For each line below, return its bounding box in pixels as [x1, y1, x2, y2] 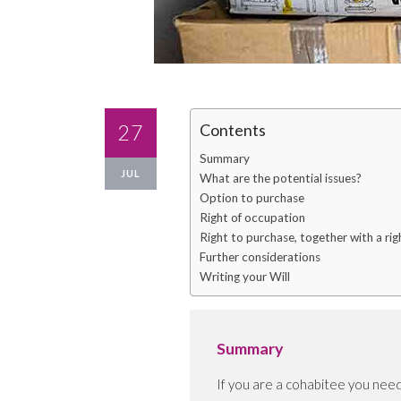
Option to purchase [200, 191, 304, 206]
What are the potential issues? [200, 171, 362, 186]
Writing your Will [200, 269, 290, 285]
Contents [200, 120, 266, 141]
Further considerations [200, 250, 320, 265]
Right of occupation [200, 210, 305, 226]
